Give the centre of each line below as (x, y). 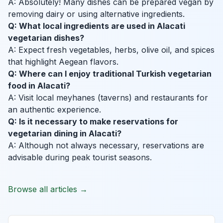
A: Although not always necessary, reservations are (106, 146)
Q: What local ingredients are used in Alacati (97, 26)
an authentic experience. (55, 110)
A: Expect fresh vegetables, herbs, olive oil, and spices (111, 50)
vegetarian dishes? (46, 38)
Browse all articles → (48, 189)
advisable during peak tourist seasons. (80, 158)
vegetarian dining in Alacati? (65, 134)
